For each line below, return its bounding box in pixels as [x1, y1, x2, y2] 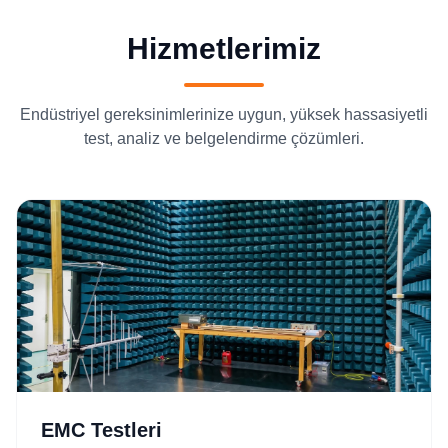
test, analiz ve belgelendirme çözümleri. [84, 130, 364, 147]
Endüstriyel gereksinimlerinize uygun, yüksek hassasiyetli [20, 106, 428, 123]
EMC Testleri [41, 419, 162, 441]
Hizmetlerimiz [127, 32, 321, 65]
